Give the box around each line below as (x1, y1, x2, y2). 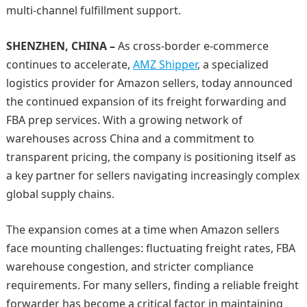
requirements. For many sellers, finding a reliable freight (5, 278, 299, 293)
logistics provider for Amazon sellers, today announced (5, 75, 293, 90)
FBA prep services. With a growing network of (5, 112, 243, 127)
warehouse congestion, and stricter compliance (5, 259, 254, 274)
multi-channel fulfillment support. (5, 3, 181, 18)
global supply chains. (5, 186, 114, 201)
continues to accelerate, (5, 57, 133, 72)
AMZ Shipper (132, 57, 197, 72)
